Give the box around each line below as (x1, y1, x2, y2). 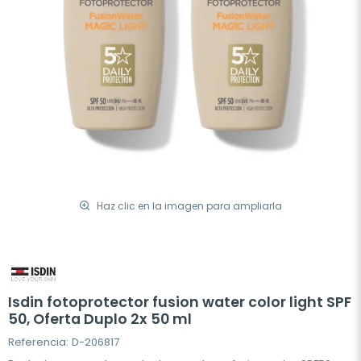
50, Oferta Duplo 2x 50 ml (8, 309, 192, 329)
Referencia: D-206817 (8, 334, 119, 350)
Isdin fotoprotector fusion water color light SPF (8, 292, 351, 312)
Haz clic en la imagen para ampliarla (97, 198, 282, 213)
